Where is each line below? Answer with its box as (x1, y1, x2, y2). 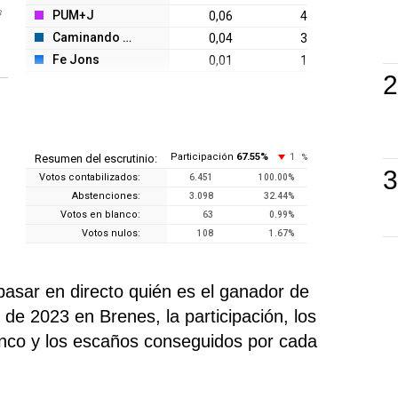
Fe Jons (52, 52, 100, 68)
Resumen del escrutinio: (35, 151, 158, 165)
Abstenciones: (72, 189, 141, 202)
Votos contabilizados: (39, 171, 141, 183)
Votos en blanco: (60, 208, 141, 220)
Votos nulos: (82, 227, 141, 239)
